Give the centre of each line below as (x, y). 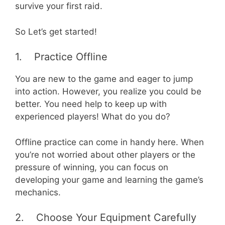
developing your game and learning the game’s (109, 180)
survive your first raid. (59, 6)
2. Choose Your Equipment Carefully (106, 218)
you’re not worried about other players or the (105, 154)
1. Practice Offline (61, 57)
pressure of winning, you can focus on (92, 167)
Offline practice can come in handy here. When (109, 142)
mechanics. (38, 192)
